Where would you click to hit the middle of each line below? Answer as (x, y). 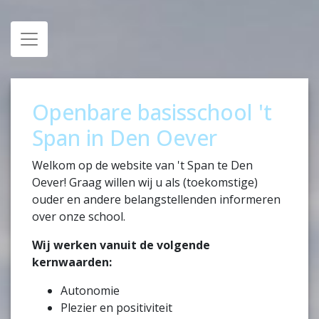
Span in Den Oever (125, 137)
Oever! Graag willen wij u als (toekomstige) (145, 182)
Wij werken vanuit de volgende (121, 245)
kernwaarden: (72, 262)
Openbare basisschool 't (152, 112)
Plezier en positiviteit (116, 307)
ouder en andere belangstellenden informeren (156, 199)
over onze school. (79, 216)
